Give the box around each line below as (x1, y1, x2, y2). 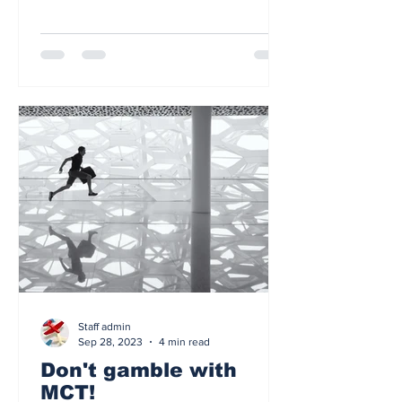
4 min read (159, 335, 210, 348)
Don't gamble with (40, 359, 237, 381)
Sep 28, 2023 (78, 335, 143, 348)
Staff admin (78, 320, 131, 333)
